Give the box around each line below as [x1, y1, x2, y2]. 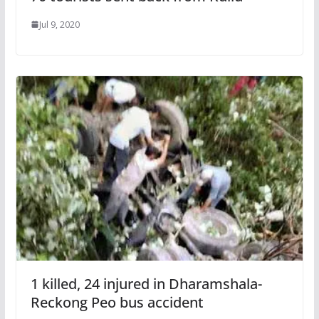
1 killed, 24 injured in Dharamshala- [30, 274, 262, 294]
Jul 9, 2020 [38, 18, 80, 31]
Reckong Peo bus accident [30, 293, 204, 313]
